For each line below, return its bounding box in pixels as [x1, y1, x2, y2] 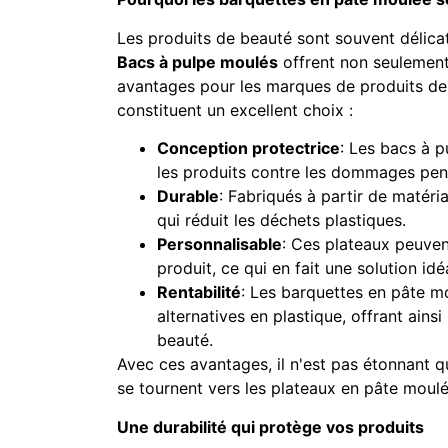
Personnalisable [157, 234, 282, 255]
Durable [157, 186, 219, 207]
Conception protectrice [157, 138, 340, 159]
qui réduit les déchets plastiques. [157, 210, 406, 231]
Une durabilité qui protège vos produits [117, 416, 424, 437]
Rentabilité [157, 282, 241, 303]
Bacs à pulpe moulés [117, 51, 278, 72]
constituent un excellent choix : [117, 99, 353, 120]
